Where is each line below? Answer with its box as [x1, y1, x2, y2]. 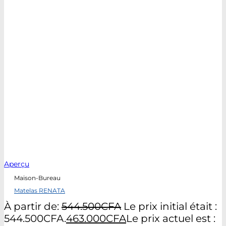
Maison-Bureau [14, 174, 61, 182]
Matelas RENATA [14, 187, 65, 195]
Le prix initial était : [124, 200, 217, 212]
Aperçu [4, 159, 29, 168]
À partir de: [4, 200, 62, 212]
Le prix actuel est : [126, 212, 215, 224]
